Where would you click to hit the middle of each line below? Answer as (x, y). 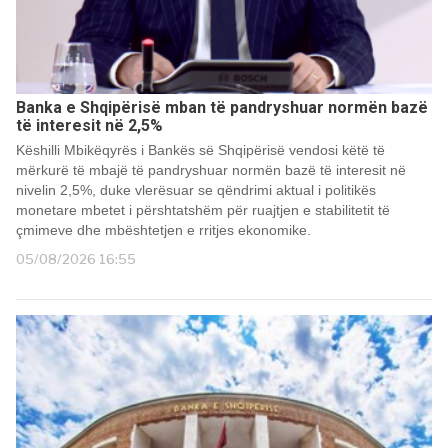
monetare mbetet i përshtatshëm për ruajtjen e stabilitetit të (203, 210)
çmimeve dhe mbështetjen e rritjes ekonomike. (163, 230)
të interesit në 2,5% (89, 126)
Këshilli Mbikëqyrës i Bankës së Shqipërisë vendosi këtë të (200, 150)
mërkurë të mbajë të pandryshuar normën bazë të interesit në (211, 170)
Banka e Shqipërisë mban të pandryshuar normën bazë (222, 108)
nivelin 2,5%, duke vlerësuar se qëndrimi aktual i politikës (196, 190)
